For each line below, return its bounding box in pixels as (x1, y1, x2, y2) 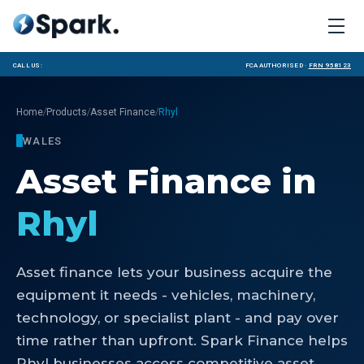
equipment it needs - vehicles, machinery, (16, 287, 315, 303)
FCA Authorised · (245, 58, 307, 70)
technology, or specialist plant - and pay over (16, 310, 339, 326)
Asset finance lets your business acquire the (16, 264, 332, 280)
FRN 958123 (308, 58, 351, 70)
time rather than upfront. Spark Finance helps (16, 332, 348, 349)
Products (46, 106, 87, 118)
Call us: (13, 58, 42, 70)
